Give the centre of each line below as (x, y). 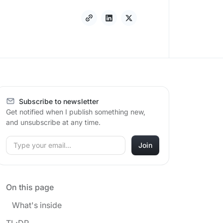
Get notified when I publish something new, (76, 111)
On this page (30, 187)
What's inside (37, 205)
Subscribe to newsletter (59, 101)
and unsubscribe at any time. (53, 122)
